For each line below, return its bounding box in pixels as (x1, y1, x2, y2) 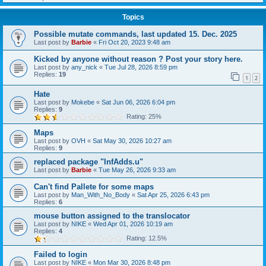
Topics (122, 13, 144, 21)
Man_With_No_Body (71, 191, 130, 198)
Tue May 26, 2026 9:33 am (99, 166, 176, 173)
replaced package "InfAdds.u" (34, 157, 143, 166)
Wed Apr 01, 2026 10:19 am (93, 220, 173, 227)
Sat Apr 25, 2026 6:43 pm (137, 191, 210, 198)
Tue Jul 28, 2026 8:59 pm (104, 64, 178, 71)
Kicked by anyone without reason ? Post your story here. (34, 55, 243, 64)
